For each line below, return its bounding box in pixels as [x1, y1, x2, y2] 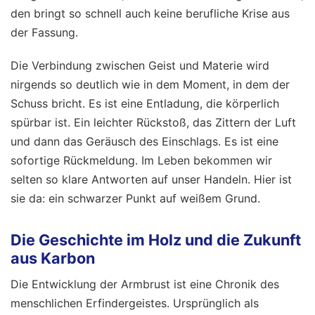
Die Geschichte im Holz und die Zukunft [11, 231, 301, 250]
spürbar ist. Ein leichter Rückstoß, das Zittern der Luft [11, 115, 296, 129]
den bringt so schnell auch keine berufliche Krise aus [11, 6, 290, 20]
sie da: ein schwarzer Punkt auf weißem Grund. [11, 191, 260, 205]
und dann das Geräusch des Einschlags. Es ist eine [11, 134, 278, 148]
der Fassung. [11, 25, 78, 39]
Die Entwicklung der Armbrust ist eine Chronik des [11, 277, 279, 292]
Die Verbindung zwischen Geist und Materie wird [11, 58, 269, 72]
